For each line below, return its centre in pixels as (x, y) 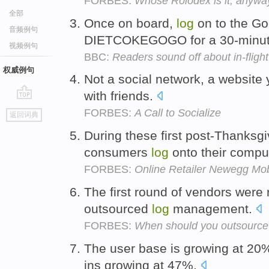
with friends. (120, 96)
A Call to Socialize (178, 113)
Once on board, (130, 23)
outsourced (118, 208)
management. (213, 208)
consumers (118, 153)
